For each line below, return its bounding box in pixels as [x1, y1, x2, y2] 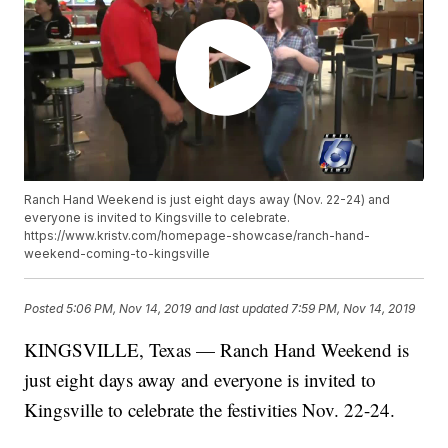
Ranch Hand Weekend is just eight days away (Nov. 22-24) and [24, 192, 391, 208]
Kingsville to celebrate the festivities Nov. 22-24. [24, 397, 396, 423]
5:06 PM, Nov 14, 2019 [66, 300, 192, 316]
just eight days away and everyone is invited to [24, 367, 377, 393]
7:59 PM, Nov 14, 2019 [291, 300, 416, 316]
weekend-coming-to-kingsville [24, 246, 211, 262]
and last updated [195, 300, 289, 316]
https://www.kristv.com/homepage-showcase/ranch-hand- [24, 228, 371, 244]
